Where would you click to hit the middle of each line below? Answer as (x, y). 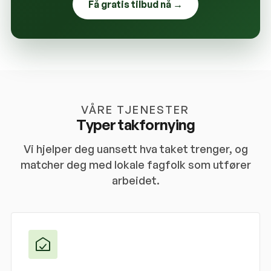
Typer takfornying (135, 125)
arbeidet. (135, 180)
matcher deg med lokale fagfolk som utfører (135, 165)
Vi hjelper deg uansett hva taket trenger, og (135, 149)
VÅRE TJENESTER (135, 109)
